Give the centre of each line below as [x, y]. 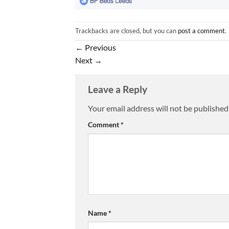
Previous [100, 47]
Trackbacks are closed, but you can [127, 30]
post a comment [201, 30]
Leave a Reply [119, 89]
